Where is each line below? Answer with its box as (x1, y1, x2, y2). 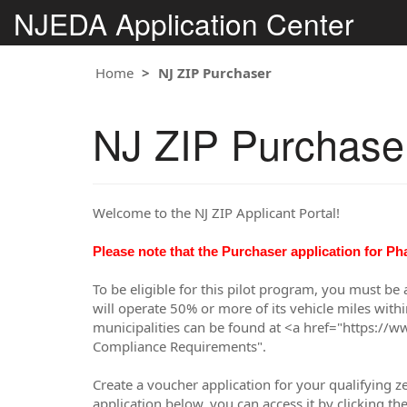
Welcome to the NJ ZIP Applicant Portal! (93, 203, 340, 222)
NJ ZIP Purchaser (158, 64, 272, 82)
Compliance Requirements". (93, 337, 266, 355)
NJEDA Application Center (14, 2, 354, 44)
